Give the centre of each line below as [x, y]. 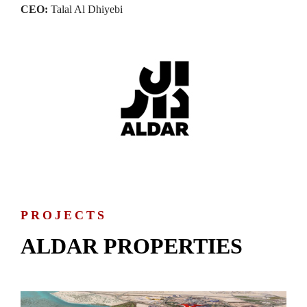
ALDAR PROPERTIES [132, 246]
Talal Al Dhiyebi [85, 9]
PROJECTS [64, 216]
